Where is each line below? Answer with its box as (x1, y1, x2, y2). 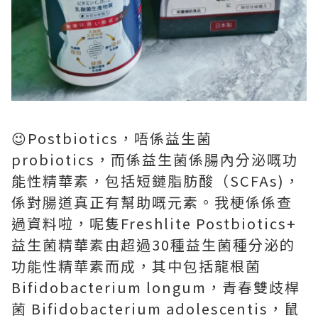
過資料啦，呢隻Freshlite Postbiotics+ (11, 213, 297, 234)
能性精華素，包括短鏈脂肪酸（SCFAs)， (11, 170, 300, 192)
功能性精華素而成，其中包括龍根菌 (11, 256, 261, 277)
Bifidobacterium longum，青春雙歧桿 (11, 277, 300, 298)
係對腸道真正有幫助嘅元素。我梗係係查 (11, 192, 292, 213)
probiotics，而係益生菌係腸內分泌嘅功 (11, 149, 298, 170)
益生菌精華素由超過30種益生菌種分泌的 (11, 234, 295, 256)
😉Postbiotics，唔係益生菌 (11, 128, 212, 149)
